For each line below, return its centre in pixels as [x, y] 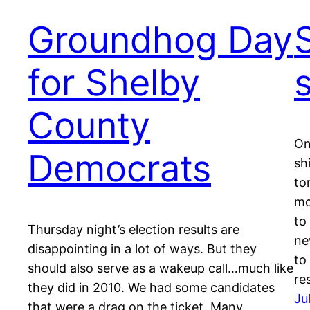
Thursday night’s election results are [134, 230]
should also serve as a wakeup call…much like [161, 268]
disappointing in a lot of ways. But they [142, 249]
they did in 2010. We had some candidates [151, 288]
